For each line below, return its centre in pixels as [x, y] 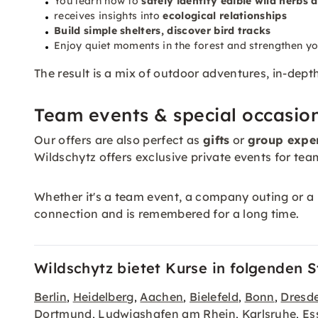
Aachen [162, 297]
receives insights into [109, 16]
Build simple [87, 31]
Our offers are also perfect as [119, 140]
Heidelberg [103, 297]
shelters [141, 31]
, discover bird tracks [216, 31]
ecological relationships [225, 16]
